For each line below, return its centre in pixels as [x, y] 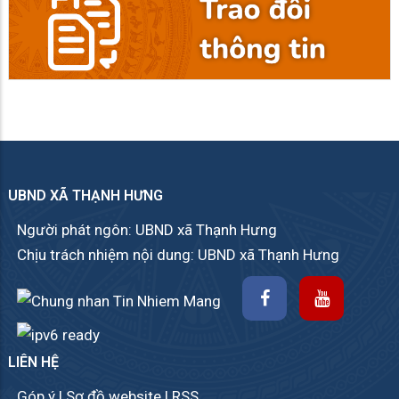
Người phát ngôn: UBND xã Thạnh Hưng [147, 230]
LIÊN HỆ [33, 362]
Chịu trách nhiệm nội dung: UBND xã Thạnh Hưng [178, 255]
